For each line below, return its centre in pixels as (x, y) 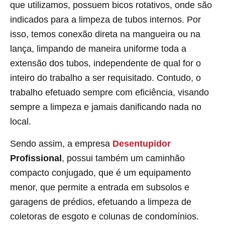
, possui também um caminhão (123, 158)
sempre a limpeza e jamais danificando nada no (106, 107)
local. (21, 122)
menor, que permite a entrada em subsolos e (100, 187)
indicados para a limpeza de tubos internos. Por (105, 20)
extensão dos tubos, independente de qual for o (105, 64)
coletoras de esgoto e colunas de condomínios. (104, 216)
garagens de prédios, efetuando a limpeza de (101, 202)
